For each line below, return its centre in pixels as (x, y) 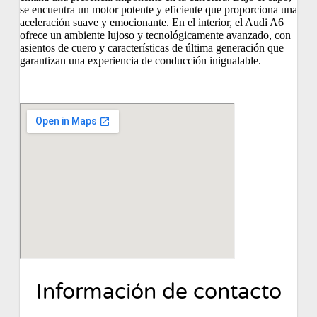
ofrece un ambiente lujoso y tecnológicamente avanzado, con (155, 35)
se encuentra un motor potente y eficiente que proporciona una (158, 10)
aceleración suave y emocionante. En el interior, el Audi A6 (152, 23)
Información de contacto (158, 292)
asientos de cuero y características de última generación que (152, 48)
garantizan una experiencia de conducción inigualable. (140, 61)
